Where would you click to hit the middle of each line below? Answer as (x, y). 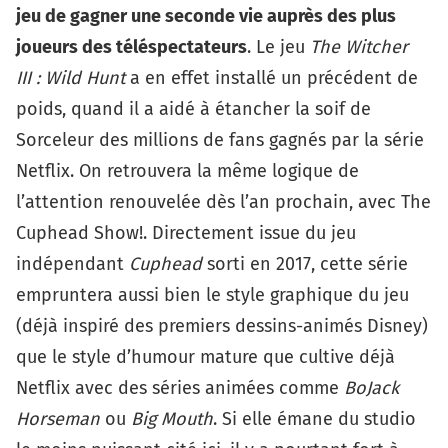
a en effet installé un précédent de (271, 77)
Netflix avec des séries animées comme (180, 387)
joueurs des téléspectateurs (131, 46)
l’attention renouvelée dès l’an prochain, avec (208, 201)
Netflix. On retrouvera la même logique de (187, 170)
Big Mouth (172, 418)
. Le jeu (278, 46)
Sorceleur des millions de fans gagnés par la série (220, 139)
